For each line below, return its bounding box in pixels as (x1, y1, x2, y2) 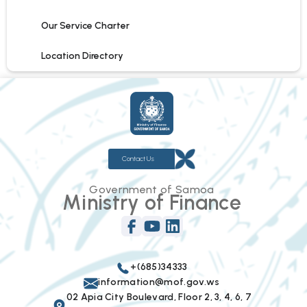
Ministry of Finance (62, 190, 242, 216)
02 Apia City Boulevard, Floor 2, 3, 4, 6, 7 (66, 291, 252, 304)
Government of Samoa (89, 183, 214, 197)
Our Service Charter (41, 20, 130, 32)
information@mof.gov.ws (98, 276, 220, 288)
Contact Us (122, 154, 154, 164)
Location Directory (41, 50, 123, 62)
